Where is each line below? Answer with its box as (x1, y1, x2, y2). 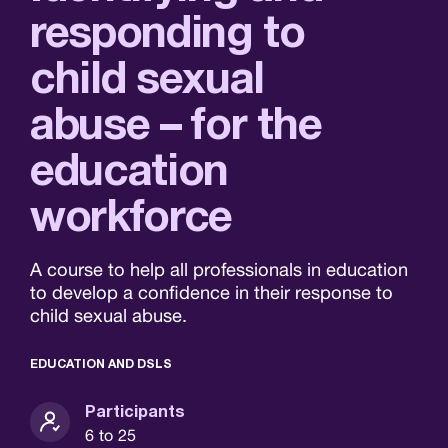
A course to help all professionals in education (30, 258, 408, 280)
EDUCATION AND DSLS (30, 358, 172, 370)
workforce (30, 199, 233, 240)
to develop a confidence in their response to (30, 281, 393, 303)
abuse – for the (30, 107, 322, 148)
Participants (85, 404, 185, 420)
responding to (30, 15, 305, 56)
